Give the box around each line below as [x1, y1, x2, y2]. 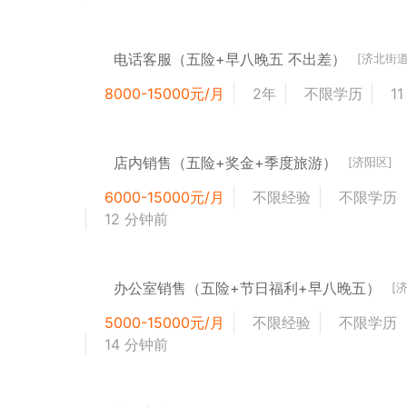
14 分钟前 [104, 334, 169, 353]
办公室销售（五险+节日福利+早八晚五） [114, 278, 382, 297]
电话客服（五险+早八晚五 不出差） [114, 49, 347, 68]
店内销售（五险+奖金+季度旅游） [114, 153, 338, 172]
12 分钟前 [104, 209, 169, 228]
